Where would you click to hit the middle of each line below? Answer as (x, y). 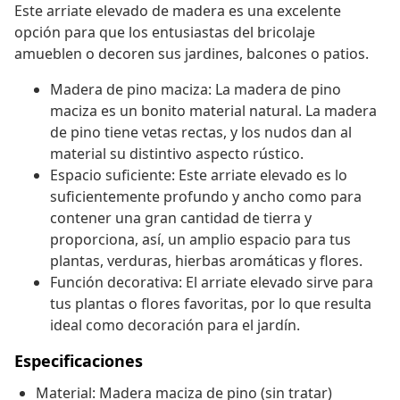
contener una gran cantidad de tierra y (181, 218)
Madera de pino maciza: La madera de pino (196, 90)
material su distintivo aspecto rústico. (177, 154)
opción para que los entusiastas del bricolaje (165, 33)
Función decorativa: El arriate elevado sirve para (212, 283)
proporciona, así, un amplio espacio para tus (200, 240)
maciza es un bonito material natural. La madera (213, 111)
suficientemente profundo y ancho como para (206, 197)
